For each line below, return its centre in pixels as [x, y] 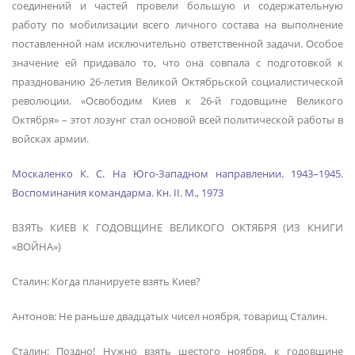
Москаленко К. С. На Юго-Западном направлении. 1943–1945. [177, 173]
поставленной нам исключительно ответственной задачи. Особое [177, 43]
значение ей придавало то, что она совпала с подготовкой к [177, 62]
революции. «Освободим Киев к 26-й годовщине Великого [177, 100]
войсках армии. [50, 138]
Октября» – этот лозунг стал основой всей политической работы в [177, 119]
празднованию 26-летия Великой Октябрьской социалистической [177, 81]
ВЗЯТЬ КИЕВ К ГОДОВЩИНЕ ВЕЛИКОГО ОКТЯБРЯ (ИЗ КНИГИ [177, 227]
